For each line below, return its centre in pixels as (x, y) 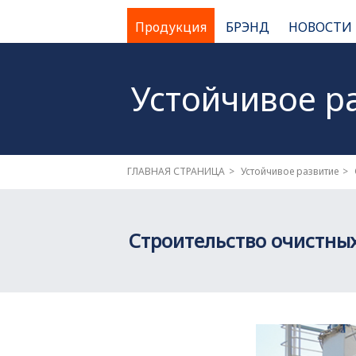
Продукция (171, 27)
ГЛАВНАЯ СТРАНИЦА (176, 171)
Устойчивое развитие (290, 171)
